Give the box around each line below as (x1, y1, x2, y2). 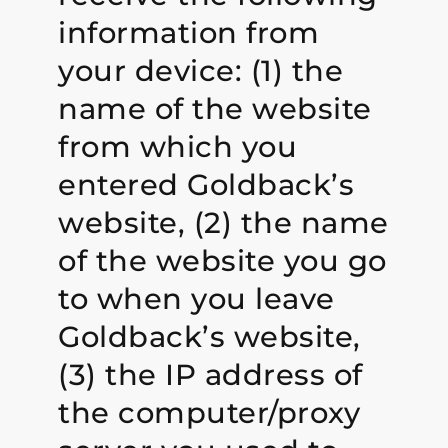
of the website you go (58, 243, 387, 279)
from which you (58, 129, 298, 165)
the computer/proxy (58, 395, 361, 431)
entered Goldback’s (58, 167, 355, 203)
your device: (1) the (58, 53, 344, 89)
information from (58, 15, 320, 51)
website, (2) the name (58, 205, 389, 241)
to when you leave (58, 281, 335, 317)
